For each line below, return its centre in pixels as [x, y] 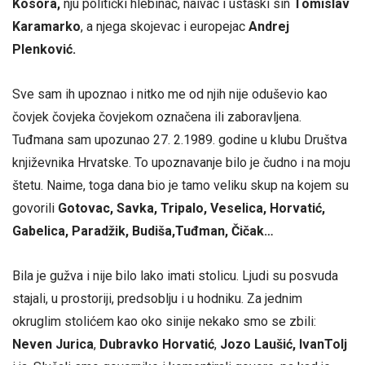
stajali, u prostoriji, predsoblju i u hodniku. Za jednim [157, 299]
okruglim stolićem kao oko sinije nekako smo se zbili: [164, 322]
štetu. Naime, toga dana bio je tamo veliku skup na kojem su [180, 185]
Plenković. [44, 49]
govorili [35, 208]
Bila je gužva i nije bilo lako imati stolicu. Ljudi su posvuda [175, 276]
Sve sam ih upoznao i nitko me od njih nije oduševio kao [170, 94]
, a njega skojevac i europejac [165, 26]
